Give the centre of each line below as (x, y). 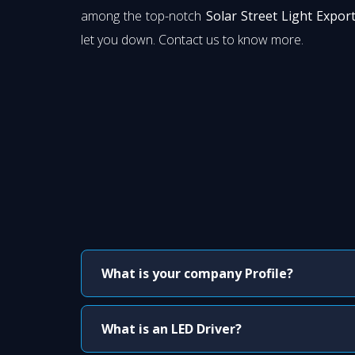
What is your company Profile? (197, 274)
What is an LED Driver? (172, 329)
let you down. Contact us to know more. (192, 40)
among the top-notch (143, 16)
